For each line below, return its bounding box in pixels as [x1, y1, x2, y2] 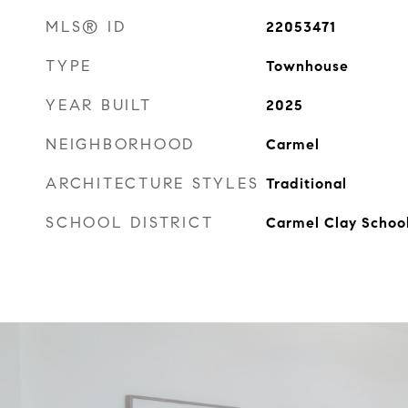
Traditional [265, 175, 347, 192]
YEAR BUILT [46, 96, 152, 115]
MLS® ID [46, 17, 127, 36]
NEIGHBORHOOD [46, 135, 195, 154]
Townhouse [265, 57, 349, 75]
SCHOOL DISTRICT [46, 213, 214, 232]
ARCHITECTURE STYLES [46, 174, 260, 193]
